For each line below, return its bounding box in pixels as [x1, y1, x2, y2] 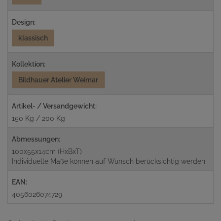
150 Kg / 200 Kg [12, 114, 65, 122]
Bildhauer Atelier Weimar [18, 76, 98, 84]
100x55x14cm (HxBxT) [12, 147, 82, 155]
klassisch [18, 34, 48, 42]
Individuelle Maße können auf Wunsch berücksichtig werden [12, 157, 205, 165]
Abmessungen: [12, 135, 60, 143]
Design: [12, 18, 36, 26]
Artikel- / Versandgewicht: [12, 102, 97, 110]
